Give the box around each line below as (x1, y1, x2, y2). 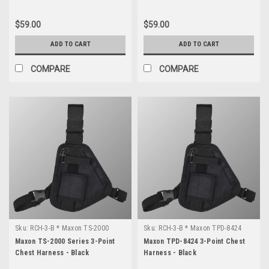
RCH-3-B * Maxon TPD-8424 (159, 223, 242, 232)
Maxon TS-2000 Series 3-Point (15, 237, 115, 246)
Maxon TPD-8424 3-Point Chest (144, 237, 245, 246)
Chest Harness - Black (15, 248, 89, 257)
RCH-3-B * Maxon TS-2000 (30, 223, 109, 232)
